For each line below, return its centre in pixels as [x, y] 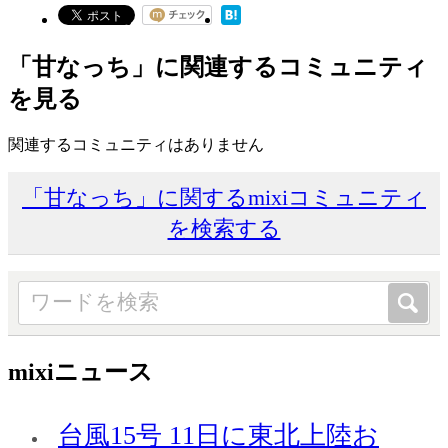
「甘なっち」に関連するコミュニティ [218, 67]
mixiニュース [80, 371]
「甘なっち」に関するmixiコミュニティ [224, 197]
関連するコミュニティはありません [136, 144]
